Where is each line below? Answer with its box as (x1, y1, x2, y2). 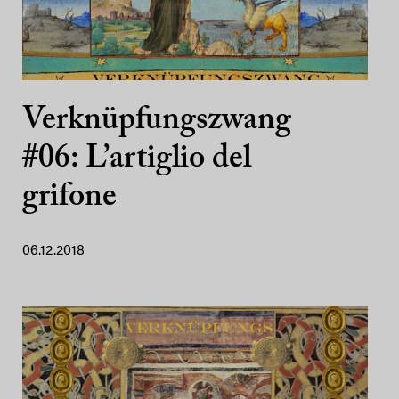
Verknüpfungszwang (22, 105, 291, 137)
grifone (22, 182, 117, 214)
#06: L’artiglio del (22, 143, 251, 175)
